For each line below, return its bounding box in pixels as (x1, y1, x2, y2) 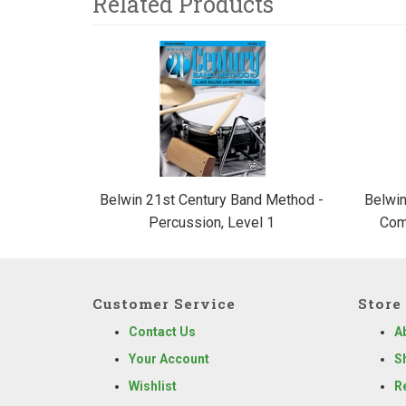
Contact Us (129, 324, 196, 339)
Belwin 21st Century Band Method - (99, 190, 324, 208)
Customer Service (92, 294, 236, 313)
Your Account (129, 351, 209, 366)
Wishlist (129, 378, 177, 393)
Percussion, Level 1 (148, 213, 275, 231)
